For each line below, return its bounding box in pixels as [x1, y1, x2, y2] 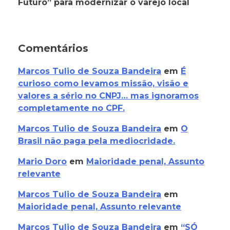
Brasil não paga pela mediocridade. [18, 136, 175, 146]
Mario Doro [18, 157, 67, 167]
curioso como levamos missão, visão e [18, 79, 188, 89]
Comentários [18, 42, 88, 55]
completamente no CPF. [18, 103, 125, 113]
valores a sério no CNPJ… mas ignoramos [18, 91, 199, 101]
